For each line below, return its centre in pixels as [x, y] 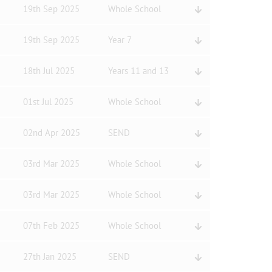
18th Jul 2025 [49, 71]
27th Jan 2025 [49, 257]
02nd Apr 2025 [51, 133]
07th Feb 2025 [51, 226]
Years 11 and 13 [138, 71]
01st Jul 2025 [48, 102]
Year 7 [120, 40]
